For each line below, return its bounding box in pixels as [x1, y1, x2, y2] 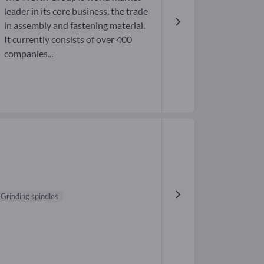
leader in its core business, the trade [4, 5, 148, 16]
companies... [4, 47, 53, 59]
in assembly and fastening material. [4, 19, 145, 31]
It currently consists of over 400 [4, 33, 132, 45]
